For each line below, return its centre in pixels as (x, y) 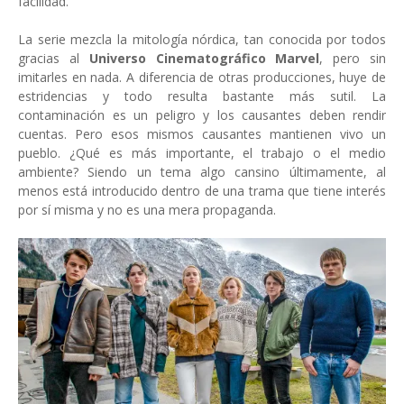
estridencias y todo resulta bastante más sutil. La (202, 96)
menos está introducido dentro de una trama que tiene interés (202, 190)
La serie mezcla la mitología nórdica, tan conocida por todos (202, 39)
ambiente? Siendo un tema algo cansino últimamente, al (202, 171)
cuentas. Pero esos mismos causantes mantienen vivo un (202, 133)
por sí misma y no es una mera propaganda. (147, 209)
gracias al (54, 58)
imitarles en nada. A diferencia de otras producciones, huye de (202, 77)
